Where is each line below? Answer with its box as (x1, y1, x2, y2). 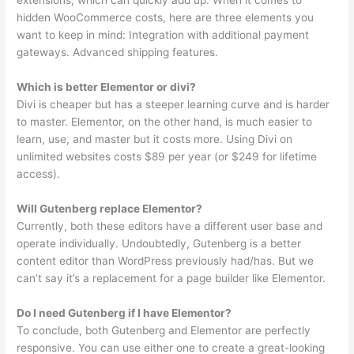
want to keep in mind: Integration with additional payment (17, 28, 310, 42)
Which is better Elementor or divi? (17, 81, 197, 94)
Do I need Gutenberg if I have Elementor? (17, 306, 232, 319)
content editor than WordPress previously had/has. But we (17, 254, 314, 268)
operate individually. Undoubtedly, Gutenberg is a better (17, 237, 302, 250)
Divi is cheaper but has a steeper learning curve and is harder (17, 98, 330, 111)
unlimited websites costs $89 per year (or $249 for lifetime (17, 150, 318, 164)
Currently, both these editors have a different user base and (17, 220, 323, 233)
